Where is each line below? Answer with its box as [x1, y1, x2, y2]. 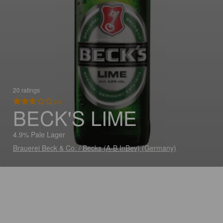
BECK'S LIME [13, 103, 137, 131]
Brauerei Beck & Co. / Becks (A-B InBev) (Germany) [13, 143, 176, 153]
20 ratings [13, 86, 40, 94]
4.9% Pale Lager [13, 129, 65, 139]
